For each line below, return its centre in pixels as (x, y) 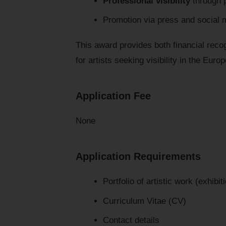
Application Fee (113, 96)
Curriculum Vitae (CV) (144, 201)
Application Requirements (138, 157)
